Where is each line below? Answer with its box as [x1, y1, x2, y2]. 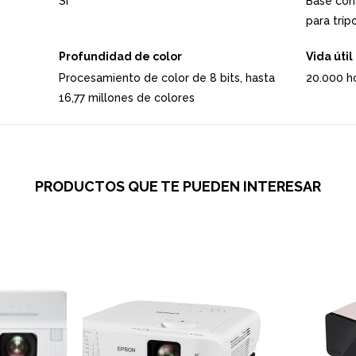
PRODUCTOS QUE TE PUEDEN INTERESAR [35, 177, 321, 195]
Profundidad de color [58, 49, 182, 63]
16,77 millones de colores [58, 91, 195, 104]
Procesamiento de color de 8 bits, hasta [58, 71, 275, 84]
